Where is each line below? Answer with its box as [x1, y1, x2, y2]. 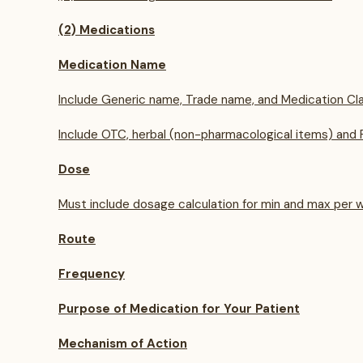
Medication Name [58, 57, 166, 73]
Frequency [58, 266, 125, 282]
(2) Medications [58, 22, 155, 38]
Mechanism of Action [58, 335, 187, 352]
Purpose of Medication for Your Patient [58, 301, 300, 317]
